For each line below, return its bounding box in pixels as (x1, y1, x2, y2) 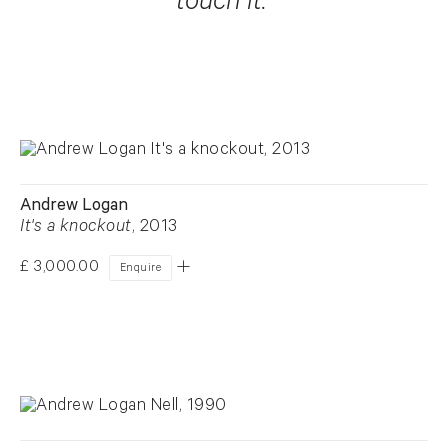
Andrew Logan (20, 197, 128, 217)
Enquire (119, 263, 161, 276)
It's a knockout (20, 218, 132, 238)
